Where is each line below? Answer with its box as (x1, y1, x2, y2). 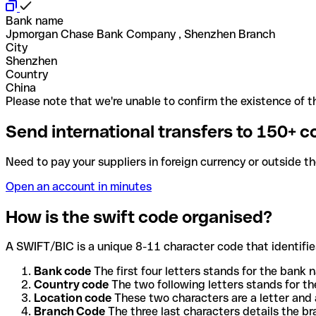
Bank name (6, 13, 63, 28)
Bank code (34, 265, 91, 279)
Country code (34, 278, 109, 292)
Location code (34, 291, 111, 305)
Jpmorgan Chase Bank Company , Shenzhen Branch (6, 27, 275, 41)
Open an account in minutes (6, 179, 152, 193)
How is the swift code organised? (6, 207, 272, 226)
